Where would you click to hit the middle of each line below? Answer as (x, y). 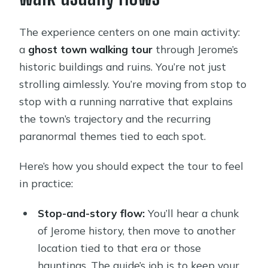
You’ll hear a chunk (191, 213)
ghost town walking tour (91, 49)
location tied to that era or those (119, 248)
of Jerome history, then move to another (136, 231)
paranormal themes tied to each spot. (113, 136)
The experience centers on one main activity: (130, 32)
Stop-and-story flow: (91, 213)
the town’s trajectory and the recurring (115, 119)
